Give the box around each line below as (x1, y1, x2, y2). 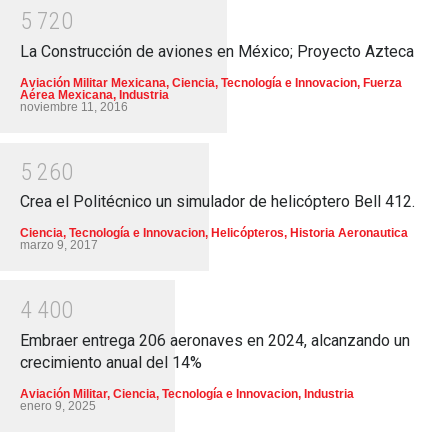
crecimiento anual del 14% (20, 352, 202, 372)
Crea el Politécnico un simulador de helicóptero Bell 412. (20, 192, 415, 212)
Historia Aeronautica (290, 226, 408, 241)
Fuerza (363, 75, 402, 90)
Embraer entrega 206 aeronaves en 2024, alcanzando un (20, 330, 410, 350)
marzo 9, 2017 (20, 238, 98, 253)
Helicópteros (211, 226, 284, 241)
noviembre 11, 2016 (20, 99, 128, 114)
